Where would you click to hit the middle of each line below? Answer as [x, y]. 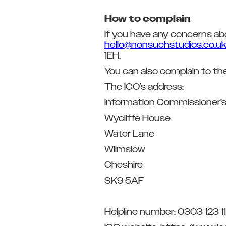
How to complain [148, 19]
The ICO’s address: [152, 87]
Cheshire [124, 165]
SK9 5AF [124, 181]
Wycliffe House [137, 119]
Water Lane [129, 134]
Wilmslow [125, 150]
